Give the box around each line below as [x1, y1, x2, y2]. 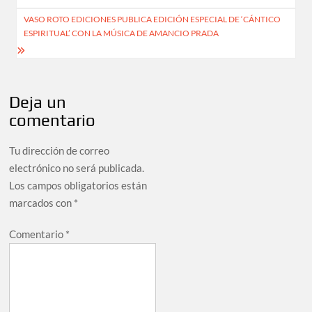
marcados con [9, 196, 75, 210]
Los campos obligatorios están [9, 179, 148, 192]
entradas [8, 3, 92, 28]
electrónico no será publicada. [9, 162, 145, 175]
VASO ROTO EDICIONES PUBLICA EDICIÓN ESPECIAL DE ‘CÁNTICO [24, 14, 281, 25]
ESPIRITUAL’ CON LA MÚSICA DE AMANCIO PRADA [24, 28, 219, 39]
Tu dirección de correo [9, 144, 110, 157]
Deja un [9, 93, 67, 112]
